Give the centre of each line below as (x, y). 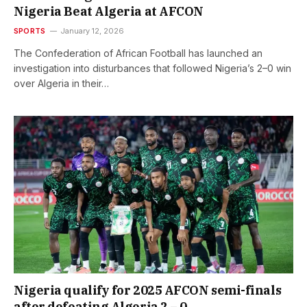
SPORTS (30, 31)
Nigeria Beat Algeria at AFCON (109, 12)
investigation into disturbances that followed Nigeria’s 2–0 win (152, 69)
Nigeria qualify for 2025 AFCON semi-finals (148, 290)
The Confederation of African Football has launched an (138, 53)
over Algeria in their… (61, 84)
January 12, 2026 (93, 31)
